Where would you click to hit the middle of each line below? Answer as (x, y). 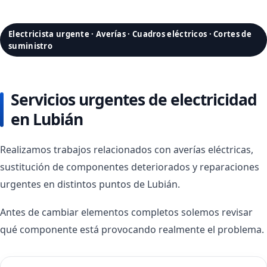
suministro (30, 46)
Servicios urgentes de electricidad (134, 100)
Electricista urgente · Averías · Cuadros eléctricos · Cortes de (130, 34)
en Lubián (47, 119)
